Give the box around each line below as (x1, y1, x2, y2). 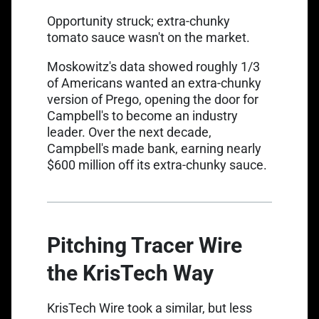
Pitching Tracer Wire (47, 233, 242, 258)
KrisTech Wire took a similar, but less (47, 300, 252, 315)
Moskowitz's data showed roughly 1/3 (47, 59, 260, 74)
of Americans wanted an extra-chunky (47, 75, 261, 90)
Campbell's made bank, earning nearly (47, 141, 261, 156)
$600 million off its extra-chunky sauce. (47, 157, 267, 172)
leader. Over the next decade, (47, 125, 211, 140)
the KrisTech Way (47, 261, 214, 286)
